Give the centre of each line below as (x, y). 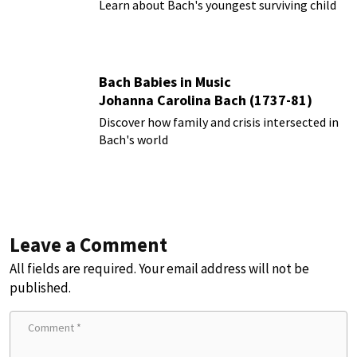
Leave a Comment (88, 245)
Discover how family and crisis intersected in (219, 122)
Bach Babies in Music (165, 81)
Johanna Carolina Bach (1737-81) (206, 100)
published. (40, 288)
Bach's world (133, 139)
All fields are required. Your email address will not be (159, 269)
